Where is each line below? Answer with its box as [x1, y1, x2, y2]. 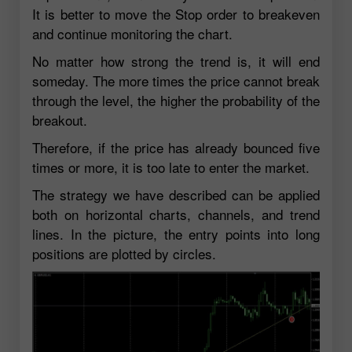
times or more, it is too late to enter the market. [32, 156, 310, 177]
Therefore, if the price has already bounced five [32, 137, 320, 157]
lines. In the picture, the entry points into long [32, 223, 320, 244]
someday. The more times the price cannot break [32, 70, 320, 90]
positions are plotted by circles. [32, 243, 216, 263]
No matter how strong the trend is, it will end [32, 50, 320, 71]
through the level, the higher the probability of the [32, 90, 320, 110]
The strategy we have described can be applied [32, 184, 320, 204]
